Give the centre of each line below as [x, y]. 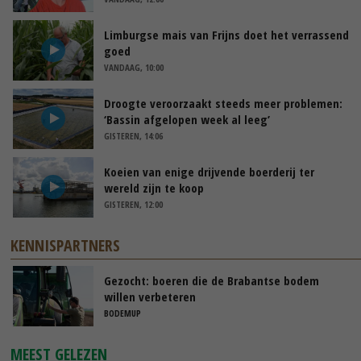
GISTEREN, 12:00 [133, 204]
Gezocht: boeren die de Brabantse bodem [212, 280]
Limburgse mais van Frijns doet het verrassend [226, 34]
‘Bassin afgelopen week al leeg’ [187, 119]
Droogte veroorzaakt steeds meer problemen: [223, 103]
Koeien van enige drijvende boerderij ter [209, 171]
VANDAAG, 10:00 [134, 67]
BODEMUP [122, 313]
